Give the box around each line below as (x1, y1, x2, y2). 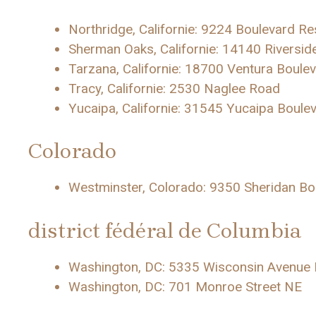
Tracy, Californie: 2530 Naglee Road (68, 80, 280, 97)
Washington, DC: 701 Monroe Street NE (68, 278, 302, 295)
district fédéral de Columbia (28, 217, 301, 243)
